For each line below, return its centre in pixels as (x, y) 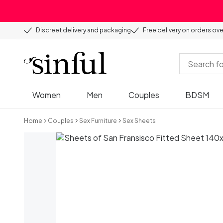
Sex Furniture (98, 120)
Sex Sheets (139, 120)
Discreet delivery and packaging (83, 30)
